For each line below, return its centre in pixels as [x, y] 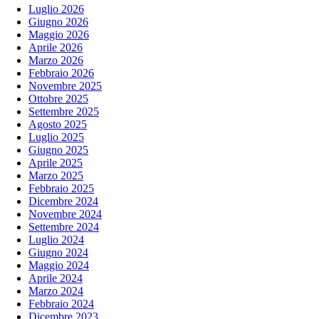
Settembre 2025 [64, 112]
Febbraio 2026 [61, 73]
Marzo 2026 [56, 61]
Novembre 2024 [65, 214]
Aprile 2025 [56, 163]
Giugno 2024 [58, 253]
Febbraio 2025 [61, 189]
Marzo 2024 [56, 291]
